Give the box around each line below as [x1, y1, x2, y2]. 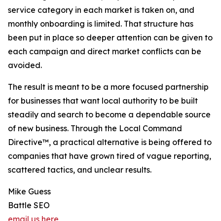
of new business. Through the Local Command [8, 123, 182, 133]
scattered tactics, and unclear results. [8, 165, 151, 175]
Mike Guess [8, 186, 51, 196]
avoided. [8, 60, 42, 70]
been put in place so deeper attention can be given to [8, 33, 213, 42]
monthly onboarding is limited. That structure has [8, 19, 193, 29]
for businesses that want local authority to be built [8, 96, 198, 106]
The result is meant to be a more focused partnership [8, 82, 209, 92]
